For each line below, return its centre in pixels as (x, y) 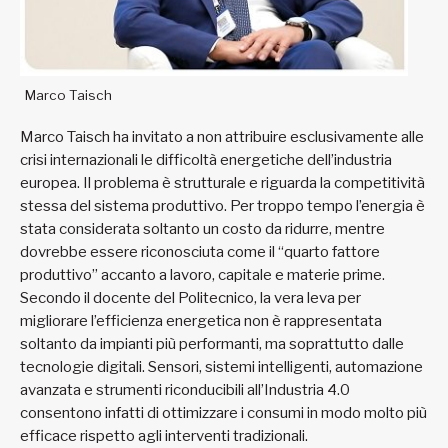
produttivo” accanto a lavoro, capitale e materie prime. (204, 274)
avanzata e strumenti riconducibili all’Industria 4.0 (185, 389)
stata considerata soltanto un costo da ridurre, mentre (202, 228)
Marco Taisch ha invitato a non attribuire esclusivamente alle (222, 136)
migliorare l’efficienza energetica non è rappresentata (201, 320)
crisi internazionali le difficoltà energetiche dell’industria (206, 159)
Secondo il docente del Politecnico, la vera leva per (190, 297)
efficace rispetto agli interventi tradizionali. (165, 435)
